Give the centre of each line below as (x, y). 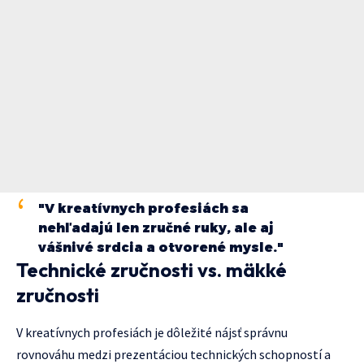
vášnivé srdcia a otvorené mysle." (161, 248)
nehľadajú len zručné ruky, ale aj (156, 228)
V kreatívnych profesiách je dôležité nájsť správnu (152, 332)
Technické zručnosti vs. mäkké (152, 270)
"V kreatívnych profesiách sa (143, 209)
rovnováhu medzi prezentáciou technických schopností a (173, 354)
